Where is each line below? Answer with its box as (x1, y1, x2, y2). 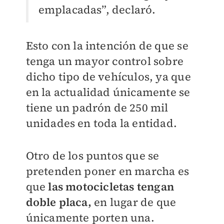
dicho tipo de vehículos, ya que (25, 69, 191, 84)
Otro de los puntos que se (25, 148, 159, 163)
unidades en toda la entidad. (25, 115, 177, 131)
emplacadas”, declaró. (38, 2, 156, 17)
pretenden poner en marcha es (25, 163, 189, 179)
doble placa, (25, 194, 91, 210)
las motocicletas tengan (48, 179, 174, 194)
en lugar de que (91, 194, 176, 210)
